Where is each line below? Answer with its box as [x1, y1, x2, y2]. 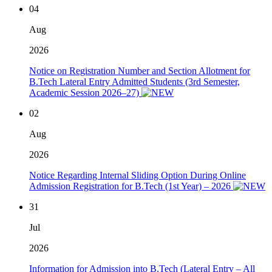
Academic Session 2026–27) [29, 87, 141, 98]
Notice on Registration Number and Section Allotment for [29, 66, 250, 76]
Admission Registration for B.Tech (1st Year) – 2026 [29, 181, 233, 192]
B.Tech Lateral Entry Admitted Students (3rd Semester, [29, 76, 240, 87]
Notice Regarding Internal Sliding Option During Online [29, 170, 246, 181]
